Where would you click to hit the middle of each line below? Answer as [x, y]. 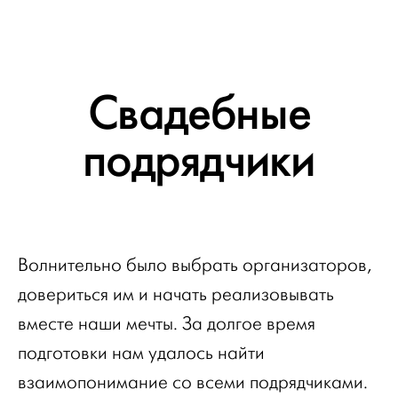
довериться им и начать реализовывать [176, 294]
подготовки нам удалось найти [141, 353]
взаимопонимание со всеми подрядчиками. [193, 382]
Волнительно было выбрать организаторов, [195, 265]
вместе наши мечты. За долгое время [167, 323]
